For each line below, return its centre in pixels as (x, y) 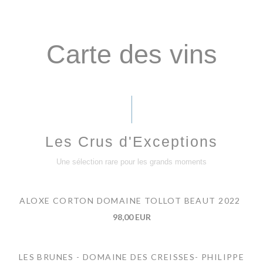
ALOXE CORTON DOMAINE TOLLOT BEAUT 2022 (130, 201)
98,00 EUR (131, 217)
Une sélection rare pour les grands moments (131, 162)
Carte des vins (131, 55)
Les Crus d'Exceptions (131, 142)
